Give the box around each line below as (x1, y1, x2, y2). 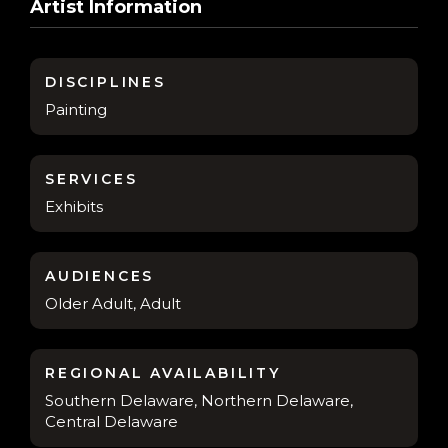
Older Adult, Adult (45, 294, 181, 314)
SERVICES (45, 170, 138, 189)
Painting (45, 100, 107, 120)
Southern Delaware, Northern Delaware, (45, 391, 353, 411)
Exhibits (45, 197, 103, 217)
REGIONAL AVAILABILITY (45, 364, 281, 383)
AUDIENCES (45, 267, 155, 286)
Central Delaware (45, 412, 178, 432)
